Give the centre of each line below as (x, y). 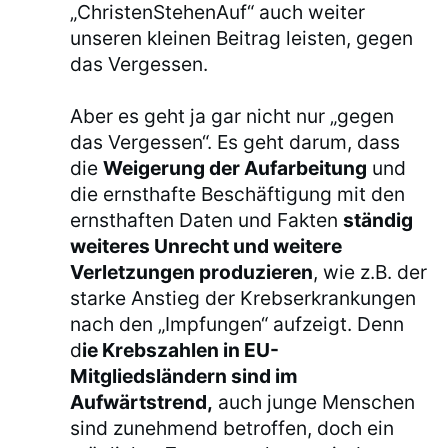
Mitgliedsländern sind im (184, 376)
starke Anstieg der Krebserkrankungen (243, 298)
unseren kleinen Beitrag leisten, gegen (242, 38)
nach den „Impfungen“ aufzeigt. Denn (237, 324)
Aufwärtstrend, (142, 402)
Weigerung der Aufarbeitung (235, 168)
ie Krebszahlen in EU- (181, 350)
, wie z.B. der (370, 272)
